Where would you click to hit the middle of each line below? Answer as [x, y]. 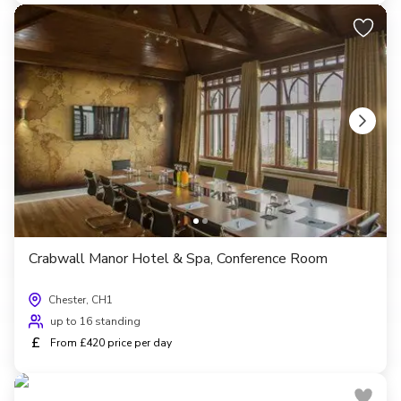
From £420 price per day [111, 342]
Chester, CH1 [81, 299]
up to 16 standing [95, 321]
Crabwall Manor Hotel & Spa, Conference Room [178, 258]
